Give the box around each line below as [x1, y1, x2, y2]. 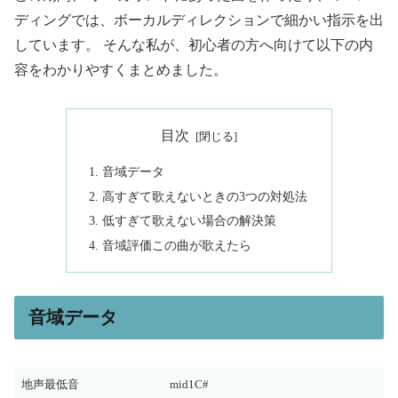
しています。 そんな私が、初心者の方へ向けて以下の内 [14, 37, 373, 53]
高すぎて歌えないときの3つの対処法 [102, 188, 308, 203]
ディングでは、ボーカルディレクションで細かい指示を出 [14, 12, 384, 28]
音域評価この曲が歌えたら [102, 238, 252, 253]
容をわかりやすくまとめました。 [14, 62, 227, 78]
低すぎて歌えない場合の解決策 [102, 213, 277, 228]
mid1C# [170, 378, 209, 392]
